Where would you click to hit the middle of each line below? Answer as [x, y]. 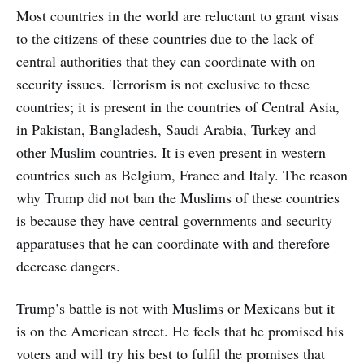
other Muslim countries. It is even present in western [171, 152]
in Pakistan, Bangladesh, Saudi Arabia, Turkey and [166, 130]
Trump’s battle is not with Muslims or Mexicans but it [175, 308]
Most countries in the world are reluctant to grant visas [178, 16]
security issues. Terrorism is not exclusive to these [163, 84]
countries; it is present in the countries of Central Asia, [178, 107]
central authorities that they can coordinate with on [166, 61]
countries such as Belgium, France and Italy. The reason [182, 175]
